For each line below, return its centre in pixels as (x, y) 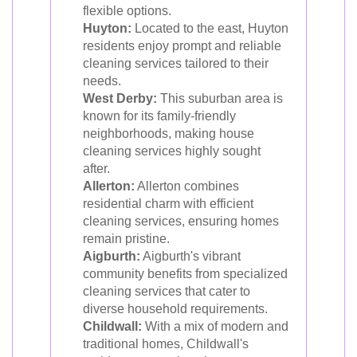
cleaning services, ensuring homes (181, 221)
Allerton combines (187, 186)
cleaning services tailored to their (176, 63)
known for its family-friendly (159, 116)
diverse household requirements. (175, 309)
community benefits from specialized (185, 274)
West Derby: (120, 98)
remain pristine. (126, 239)
